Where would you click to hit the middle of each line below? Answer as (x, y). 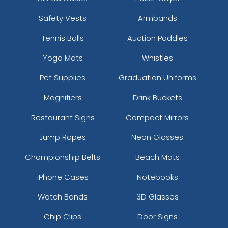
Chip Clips (63, 216)
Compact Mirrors (158, 117)
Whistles (157, 58)
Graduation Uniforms (157, 77)
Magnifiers (63, 97)
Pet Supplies (63, 77)
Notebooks (157, 177)
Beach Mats (157, 157)
